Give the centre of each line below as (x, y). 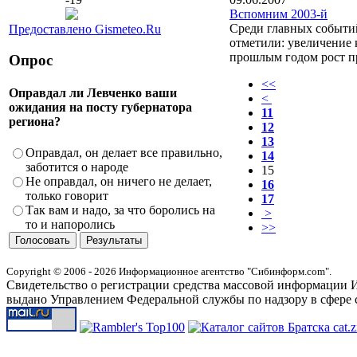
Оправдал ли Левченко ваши (93, 92)
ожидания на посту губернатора (100, 107)
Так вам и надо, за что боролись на (120, 210)
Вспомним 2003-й (279, 14)
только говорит (67, 196)
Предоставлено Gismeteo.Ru (85, 29)
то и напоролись (70, 225)
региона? (35, 121)
